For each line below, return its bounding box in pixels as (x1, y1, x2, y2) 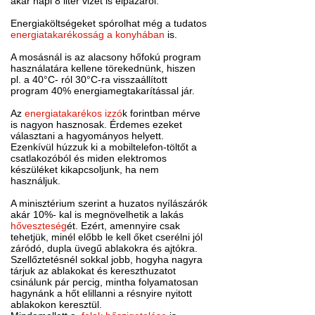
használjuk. (11, 175, 61, 187)
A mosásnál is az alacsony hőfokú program (11, 51, 202, 63)
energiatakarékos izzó (25, 108, 123, 120)
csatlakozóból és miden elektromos (11, 153, 167, 165)
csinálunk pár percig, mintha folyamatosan (11, 276, 199, 288)
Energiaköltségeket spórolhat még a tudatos (11, 18, 207, 30)
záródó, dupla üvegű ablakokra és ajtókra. (11, 243, 204, 255)
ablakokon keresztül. (11, 299, 103, 311)
